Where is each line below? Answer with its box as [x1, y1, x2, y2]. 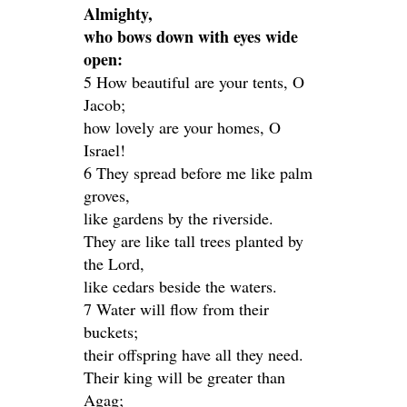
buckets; [84, 321, 138, 342]
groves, [84, 184, 130, 206]
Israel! [84, 139, 125, 161]
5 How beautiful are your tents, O [84, 71, 304, 93]
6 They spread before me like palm [84, 162, 313, 184]
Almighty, [84, 2, 153, 25]
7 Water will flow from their [84, 298, 269, 320]
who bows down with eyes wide [84, 25, 298, 48]
